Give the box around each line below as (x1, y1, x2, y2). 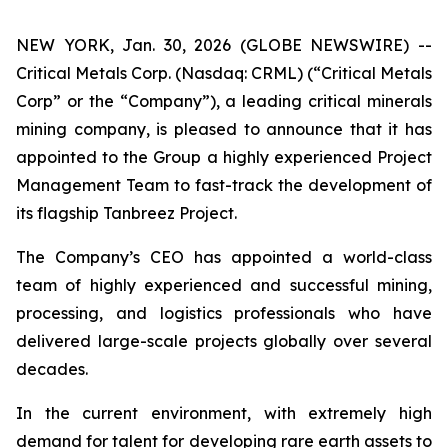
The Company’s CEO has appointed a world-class (16, 247, 432, 267)
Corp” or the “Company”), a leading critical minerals (16, 91, 432, 111)
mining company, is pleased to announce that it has (16, 119, 432, 139)
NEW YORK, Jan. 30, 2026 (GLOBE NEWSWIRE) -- (16, 35, 432, 55)
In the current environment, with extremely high (16, 403, 432, 423)
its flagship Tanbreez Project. (16, 203, 237, 223)
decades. (16, 359, 88, 379)
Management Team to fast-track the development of (16, 175, 432, 195)
